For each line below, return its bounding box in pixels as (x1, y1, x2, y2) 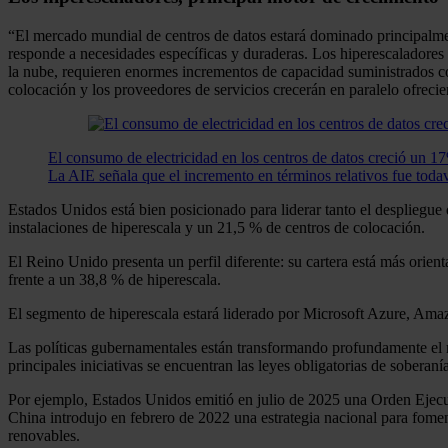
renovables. (8, 426, 80, 444)
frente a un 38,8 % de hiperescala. (8, 270, 221, 288)
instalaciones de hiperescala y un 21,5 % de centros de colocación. (8, 218, 425, 236)
